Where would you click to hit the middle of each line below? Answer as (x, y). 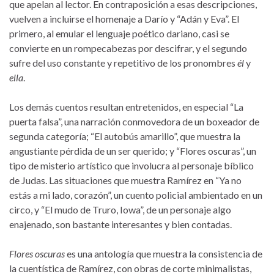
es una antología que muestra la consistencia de (164, 254)
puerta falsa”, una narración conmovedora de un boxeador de (134, 121)
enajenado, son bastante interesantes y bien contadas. (120, 224)
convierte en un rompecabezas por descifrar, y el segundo (128, 48)
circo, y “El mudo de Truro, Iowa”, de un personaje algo (120, 209)
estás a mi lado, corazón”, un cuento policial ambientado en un (136, 195)
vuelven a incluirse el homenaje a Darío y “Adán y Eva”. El (124, 19)
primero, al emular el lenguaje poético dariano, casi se (119, 33)
